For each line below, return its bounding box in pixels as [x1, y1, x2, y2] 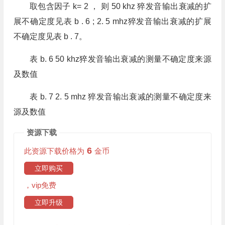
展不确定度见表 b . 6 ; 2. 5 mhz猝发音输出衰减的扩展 [13, 17, 211, 26]
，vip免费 [24, 181, 56, 189]
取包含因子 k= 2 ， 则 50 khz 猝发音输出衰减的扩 [29, 2, 211, 11]
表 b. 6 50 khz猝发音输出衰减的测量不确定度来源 [29, 55, 211, 63]
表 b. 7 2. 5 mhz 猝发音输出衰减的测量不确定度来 [29, 92, 211, 101]
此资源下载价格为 [24, 147, 84, 155]
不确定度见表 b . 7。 [13, 32, 87, 41]
